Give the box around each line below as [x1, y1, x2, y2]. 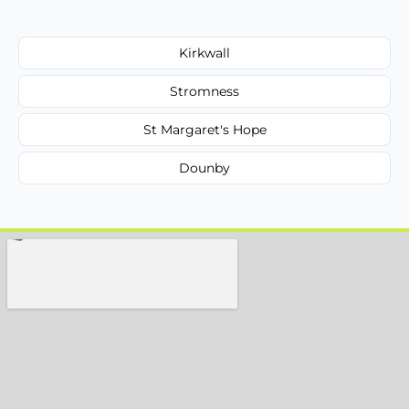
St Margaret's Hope [142, 121, 267, 138]
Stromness [170, 82, 239, 100]
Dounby [179, 159, 230, 176]
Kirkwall [179, 44, 230, 61]
